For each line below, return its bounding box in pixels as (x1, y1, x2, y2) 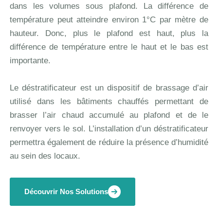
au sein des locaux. (10, 151, 80, 161)
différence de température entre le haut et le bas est (10, 42, 208, 52)
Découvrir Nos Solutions (24, 187, 108, 196)
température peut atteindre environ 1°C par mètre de (10, 15, 208, 24)
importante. (10, 55, 51, 65)
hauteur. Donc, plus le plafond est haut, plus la (10, 28, 208, 38)
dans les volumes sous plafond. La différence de (10, 1, 208, 11)
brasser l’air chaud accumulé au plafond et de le (10, 110, 208, 120)
